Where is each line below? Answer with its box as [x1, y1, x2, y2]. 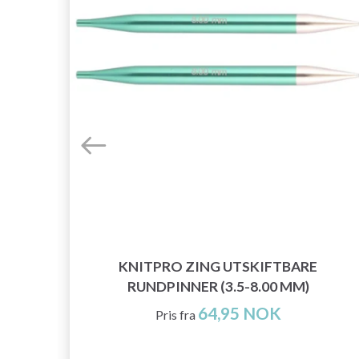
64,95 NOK [197, 303, 281, 324]
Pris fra [155, 307, 196, 323]
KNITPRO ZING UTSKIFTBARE [119, 258, 317, 276]
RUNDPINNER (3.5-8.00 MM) [127, 278, 309, 296]
